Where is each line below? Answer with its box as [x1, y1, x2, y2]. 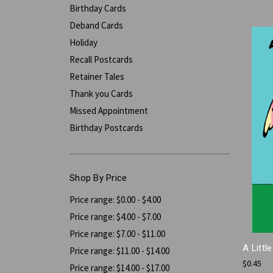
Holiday [69, 36, 97, 48]
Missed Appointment [69, 104, 148, 116]
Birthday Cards [69, 2, 126, 14]
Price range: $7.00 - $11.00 [69, 227, 165, 239]
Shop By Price [69, 172, 127, 183]
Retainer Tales [69, 70, 124, 82]
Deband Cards [69, 19, 123, 31]
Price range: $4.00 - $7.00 [69, 210, 161, 222]
